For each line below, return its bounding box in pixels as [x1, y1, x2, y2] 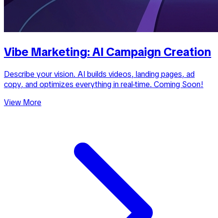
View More [4, 97, 41, 108]
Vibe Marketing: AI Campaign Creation [4, 44, 211, 59]
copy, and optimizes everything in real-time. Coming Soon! [4, 79, 203, 90]
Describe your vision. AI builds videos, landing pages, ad [4, 69, 195, 79]
